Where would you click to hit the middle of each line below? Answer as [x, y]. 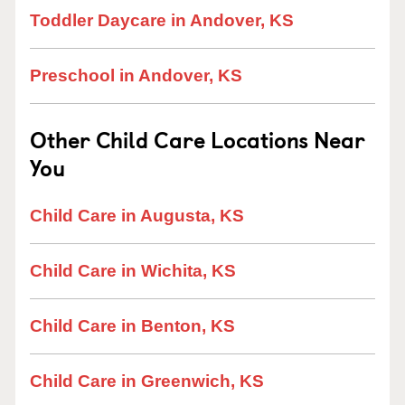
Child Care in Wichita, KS [133, 271]
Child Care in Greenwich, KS [147, 381]
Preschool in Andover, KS [136, 75]
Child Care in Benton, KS [132, 326]
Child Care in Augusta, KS [137, 216]
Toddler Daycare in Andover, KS [162, 20]
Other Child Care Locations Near [198, 139]
